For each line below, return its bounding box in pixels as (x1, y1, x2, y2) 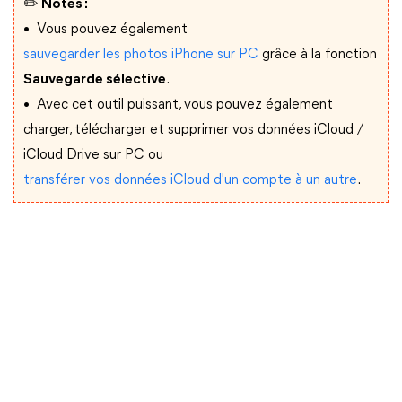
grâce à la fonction (258, 48, 377, 62)
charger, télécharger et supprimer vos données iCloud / (23, 123, 363, 137)
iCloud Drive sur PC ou (23, 148, 163, 162)
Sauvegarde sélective (23, 73, 166, 87)
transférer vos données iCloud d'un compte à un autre (23, 173, 357, 188)
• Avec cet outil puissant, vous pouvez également (23, 98, 333, 112)
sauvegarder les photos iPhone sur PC (23, 48, 258, 62)
